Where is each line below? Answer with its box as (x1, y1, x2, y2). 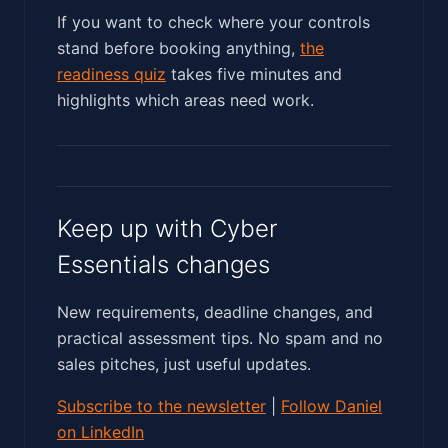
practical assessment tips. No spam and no (57, 327, 383, 348)
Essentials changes (57, 249, 270, 279)
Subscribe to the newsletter (57, 395, 266, 416)
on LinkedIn (57, 421, 144, 442)
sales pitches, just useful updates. (57, 353, 311, 374)
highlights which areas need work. (57, 89, 314, 110)
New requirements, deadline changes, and (57, 301, 373, 322)
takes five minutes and (166, 63, 342, 84)
